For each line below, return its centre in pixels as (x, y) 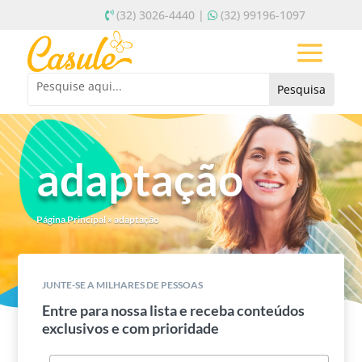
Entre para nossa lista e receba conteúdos (174, 310)
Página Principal (71, 219)
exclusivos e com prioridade (131, 328)
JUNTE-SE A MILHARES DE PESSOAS (123, 284)
